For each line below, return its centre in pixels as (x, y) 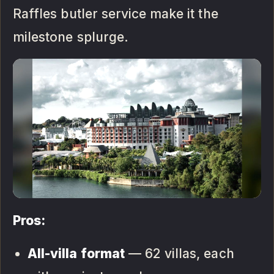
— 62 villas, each (179, 253)
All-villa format (76, 253)
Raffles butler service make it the (116, 13)
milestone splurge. (71, 37)
